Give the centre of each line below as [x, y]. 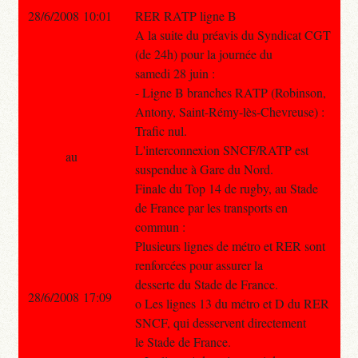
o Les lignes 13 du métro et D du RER [232, 303]
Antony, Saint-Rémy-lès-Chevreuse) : [229, 111]
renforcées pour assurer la [199, 265]
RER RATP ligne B [185, 15]
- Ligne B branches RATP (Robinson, [230, 92]
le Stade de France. [183, 341]
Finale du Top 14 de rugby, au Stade [226, 188]
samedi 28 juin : [175, 73]
